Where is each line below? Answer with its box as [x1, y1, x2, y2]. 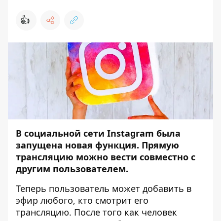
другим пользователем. [16, 163, 131, 175]
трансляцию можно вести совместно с [16, 151, 195, 163]
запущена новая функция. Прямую [16, 139, 179, 151]
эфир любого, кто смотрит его [16, 194, 148, 206]
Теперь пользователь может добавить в [16, 183, 191, 194]
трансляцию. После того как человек [16, 206, 177, 218]
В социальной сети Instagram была [16, 127, 181, 139]
